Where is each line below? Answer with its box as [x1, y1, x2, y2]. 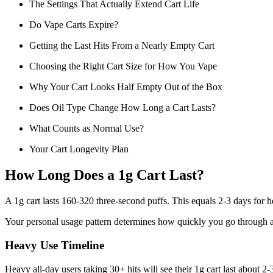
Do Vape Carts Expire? [29, 19, 118, 30]
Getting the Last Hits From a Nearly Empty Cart [29, 40, 214, 51]
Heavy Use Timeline [5, 238, 104, 252]
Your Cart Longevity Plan [29, 144, 129, 155]
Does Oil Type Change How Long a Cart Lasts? [29, 102, 216, 113]
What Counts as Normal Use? [29, 123, 144, 134]
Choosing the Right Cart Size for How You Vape [29, 61, 217, 72]
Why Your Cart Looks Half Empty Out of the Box [29, 82, 222, 93]
